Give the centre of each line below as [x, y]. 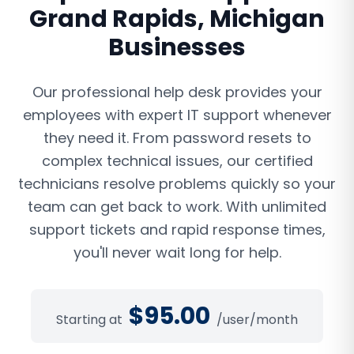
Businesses [177, 47]
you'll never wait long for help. [177, 252]
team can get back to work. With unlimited [177, 207]
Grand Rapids [113, 19]
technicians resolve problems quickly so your [177, 184]
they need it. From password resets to [177, 138]
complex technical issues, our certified [177, 161]
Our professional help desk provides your [177, 92]
